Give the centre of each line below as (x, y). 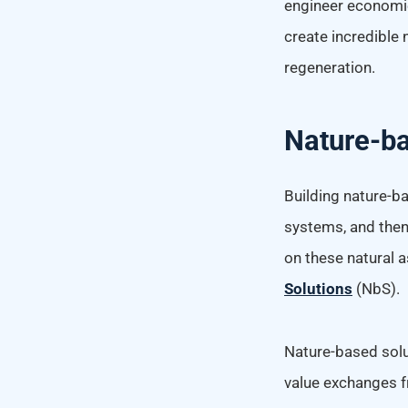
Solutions (318, 289)
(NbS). (376, 289)
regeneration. (330, 68)
